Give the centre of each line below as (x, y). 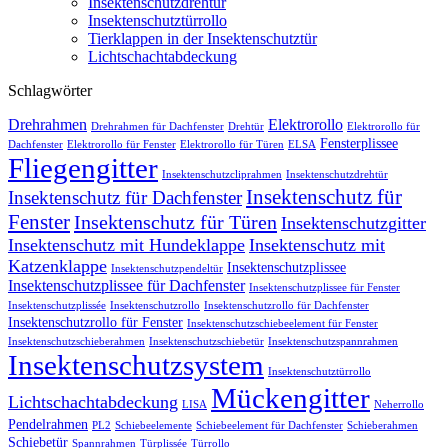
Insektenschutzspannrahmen (333, 341)
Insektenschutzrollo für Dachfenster (286, 305)
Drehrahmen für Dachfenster (157, 126)
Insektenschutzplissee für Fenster (324, 287)
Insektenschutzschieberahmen (76, 341)
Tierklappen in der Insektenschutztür (202, 38)
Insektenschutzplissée (57, 305)
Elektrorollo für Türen (232, 144)
